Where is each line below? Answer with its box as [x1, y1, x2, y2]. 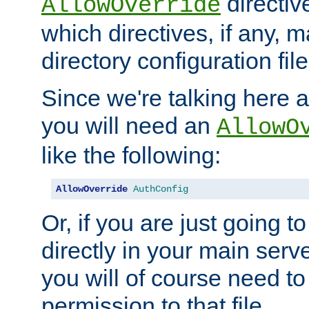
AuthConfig [133, 183, 188, 195]
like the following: [41, 142, 221, 169]
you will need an [41, 112, 217, 139]
